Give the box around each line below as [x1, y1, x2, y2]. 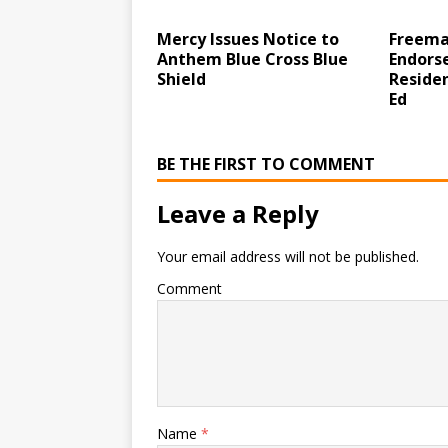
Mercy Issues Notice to [157, 28, 339, 50]
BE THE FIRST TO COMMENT [157, 153, 375, 175]
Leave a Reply [157, 197, 319, 230]
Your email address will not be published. [157, 247, 419, 266]
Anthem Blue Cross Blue [157, 48, 348, 70]
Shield [157, 68, 206, 90]
